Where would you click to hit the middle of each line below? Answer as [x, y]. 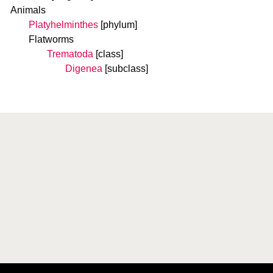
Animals [28, 10]
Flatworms [51, 39]
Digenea [84, 69]
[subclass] [126, 69]
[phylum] [119, 25]
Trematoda [70, 54]
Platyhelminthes [63, 25]
